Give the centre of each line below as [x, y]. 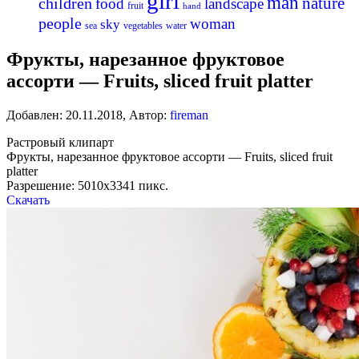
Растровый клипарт [60, 143]
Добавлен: [36, 115]
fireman [189, 115]
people [60, 24]
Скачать [28, 200]
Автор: [148, 115]
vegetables [143, 26]
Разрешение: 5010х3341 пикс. [87, 186]
